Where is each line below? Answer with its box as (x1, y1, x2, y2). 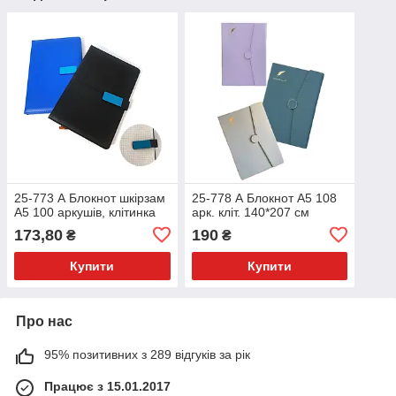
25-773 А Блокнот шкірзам (14, 190, 165, 205)
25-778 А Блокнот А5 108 (191, 190, 337, 205)
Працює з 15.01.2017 (44, 378, 171, 393)
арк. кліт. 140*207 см (191, 204, 309, 219)
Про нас (16, 313, 72, 329)
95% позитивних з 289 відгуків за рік (44, 346, 250, 362)
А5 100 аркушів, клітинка (14, 204, 156, 219)
